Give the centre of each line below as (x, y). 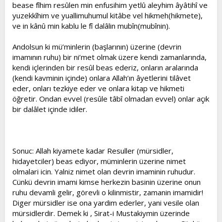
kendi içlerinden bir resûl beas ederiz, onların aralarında (105, 67)
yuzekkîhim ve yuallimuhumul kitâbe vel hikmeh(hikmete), (108, 15)
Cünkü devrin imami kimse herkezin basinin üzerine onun (107, 182)
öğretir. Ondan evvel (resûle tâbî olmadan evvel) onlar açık (111, 99)
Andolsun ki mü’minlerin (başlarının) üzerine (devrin (97, 47)
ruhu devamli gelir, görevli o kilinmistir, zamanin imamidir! (108, 192)
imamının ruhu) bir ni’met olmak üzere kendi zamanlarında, (110, 57)
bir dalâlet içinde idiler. (50, 109)
